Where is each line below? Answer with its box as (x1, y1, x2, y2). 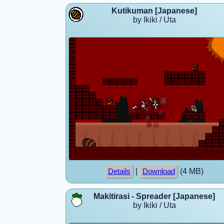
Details (107, 167, 130, 175)
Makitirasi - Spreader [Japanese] (93, 191, 215, 200)
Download (142, 167, 175, 175)
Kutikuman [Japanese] (111, 6, 197, 15)
